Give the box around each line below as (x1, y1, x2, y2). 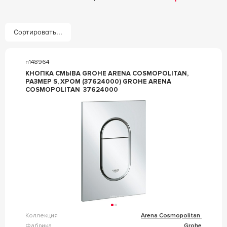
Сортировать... (14, 28, 62, 36)
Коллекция (25, 211, 58, 219)
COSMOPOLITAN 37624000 (25, 85, 118, 94)
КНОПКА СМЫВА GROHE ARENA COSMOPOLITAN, (25, 69, 188, 78)
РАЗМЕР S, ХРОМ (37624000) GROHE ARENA (25, 77, 171, 86)
